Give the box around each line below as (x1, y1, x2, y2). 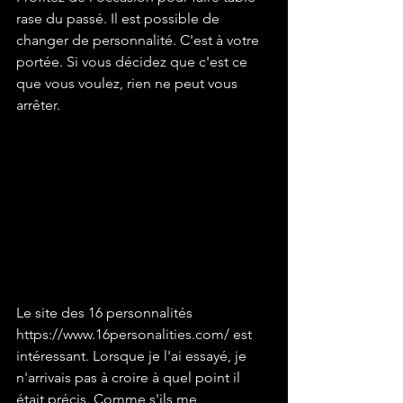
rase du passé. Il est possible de (16, 10, 223, 28)
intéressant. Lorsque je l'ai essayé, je (16, 347, 250, 365)
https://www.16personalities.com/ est (16, 326, 255, 344)
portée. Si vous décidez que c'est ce (16, 53, 251, 71)
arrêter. (16, 96, 60, 114)
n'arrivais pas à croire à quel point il (16, 369, 244, 387)
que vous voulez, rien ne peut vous (16, 75, 241, 93)
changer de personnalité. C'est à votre (16, 31, 263, 49)
